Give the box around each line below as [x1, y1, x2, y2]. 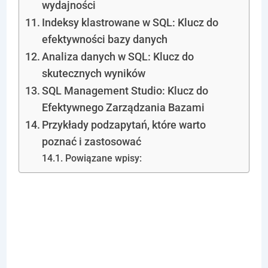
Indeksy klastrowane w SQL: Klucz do [42, 16, 219, 29]
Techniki [18, 184, 148, 219]
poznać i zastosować [42, 135, 142, 148]
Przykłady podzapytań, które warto [42, 118, 206, 131]
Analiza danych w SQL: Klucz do [42, 50, 194, 63]
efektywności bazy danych [42, 33, 168, 45]
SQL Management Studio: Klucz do [42, 84, 209, 97]
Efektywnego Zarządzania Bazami [42, 101, 205, 114]
